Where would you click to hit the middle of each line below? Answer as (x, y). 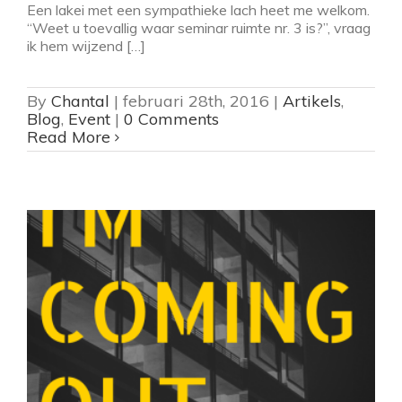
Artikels (312, 101)
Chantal (80, 101)
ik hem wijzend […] (86, 46)
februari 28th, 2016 (196, 101)
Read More (69, 137)
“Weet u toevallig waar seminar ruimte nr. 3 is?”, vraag (199, 28)
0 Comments (171, 119)
